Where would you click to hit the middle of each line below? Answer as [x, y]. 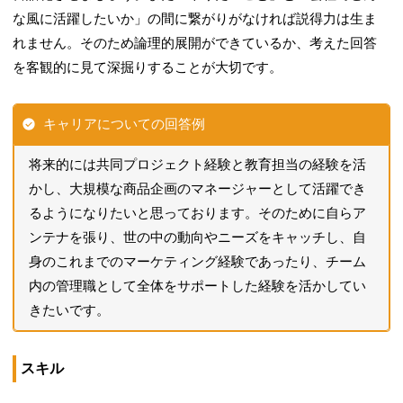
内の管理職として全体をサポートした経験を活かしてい [198, 286]
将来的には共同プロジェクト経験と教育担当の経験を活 [198, 164]
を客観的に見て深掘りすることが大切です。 [148, 67]
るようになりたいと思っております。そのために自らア [198, 213]
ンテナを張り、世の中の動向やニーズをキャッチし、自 [198, 237]
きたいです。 [70, 310]
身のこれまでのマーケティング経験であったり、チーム [198, 261]
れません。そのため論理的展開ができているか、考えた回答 [195, 43]
